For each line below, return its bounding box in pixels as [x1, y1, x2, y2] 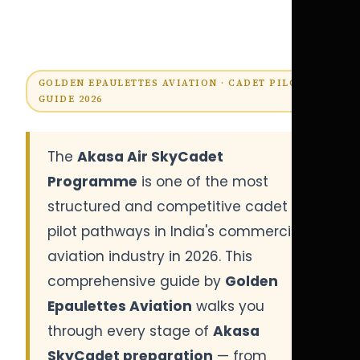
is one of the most [137, 172, 269, 192]
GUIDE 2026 [38, 92, 103, 105]
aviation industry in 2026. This [47, 247, 253, 267]
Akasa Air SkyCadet [77, 147, 224, 167]
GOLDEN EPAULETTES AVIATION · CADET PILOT [38, 76, 305, 89]
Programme [47, 172, 138, 192]
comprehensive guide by [47, 272, 226, 292]
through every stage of [47, 321, 214, 342]
